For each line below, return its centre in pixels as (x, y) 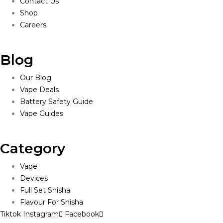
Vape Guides (42, 113)
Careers (33, 25)
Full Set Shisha (45, 190)
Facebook (82, 214)
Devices (34, 178)
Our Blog (36, 78)
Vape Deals (39, 90)
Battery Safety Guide (56, 102)
